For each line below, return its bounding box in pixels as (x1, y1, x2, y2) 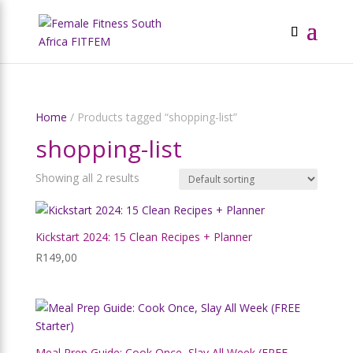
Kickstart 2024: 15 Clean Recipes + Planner (35, 229, 252, 244)
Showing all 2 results (35, 170, 139, 185)
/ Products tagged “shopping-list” (66, 110, 237, 124)
